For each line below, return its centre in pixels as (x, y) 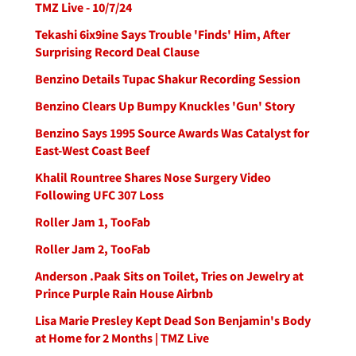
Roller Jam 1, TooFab (93, 222)
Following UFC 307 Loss (99, 195)
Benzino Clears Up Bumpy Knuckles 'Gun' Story (165, 106)
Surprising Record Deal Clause (117, 52)
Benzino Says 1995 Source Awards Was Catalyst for (172, 133)
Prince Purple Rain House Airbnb (124, 293)
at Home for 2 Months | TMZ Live (122, 338)
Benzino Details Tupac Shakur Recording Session (168, 79)
